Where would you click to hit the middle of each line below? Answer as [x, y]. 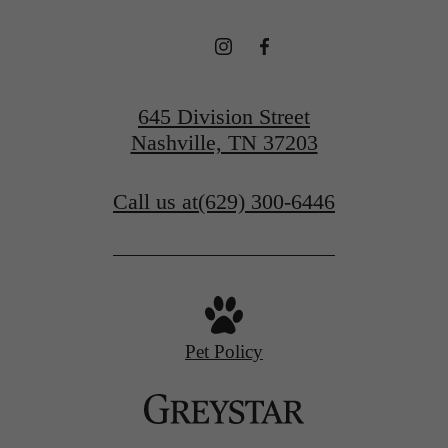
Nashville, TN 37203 [224, 142]
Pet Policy [224, 352]
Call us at [155, 202]
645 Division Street [224, 116]
